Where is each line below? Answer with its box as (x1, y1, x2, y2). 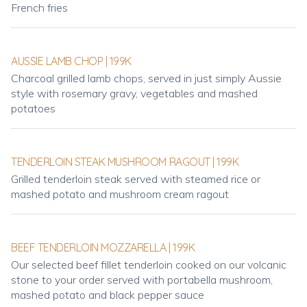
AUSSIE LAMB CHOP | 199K (11, 54, 132, 68)
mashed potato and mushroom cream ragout (11, 187, 229, 201)
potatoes (11, 101, 56, 115)
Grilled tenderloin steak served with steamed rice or (11, 172, 260, 186)
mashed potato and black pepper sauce (11, 288, 204, 302)
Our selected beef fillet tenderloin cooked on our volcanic (11, 258, 286, 271)
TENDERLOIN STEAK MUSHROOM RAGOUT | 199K (11, 155, 239, 169)
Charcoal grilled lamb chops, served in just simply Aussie (11, 71, 282, 85)
